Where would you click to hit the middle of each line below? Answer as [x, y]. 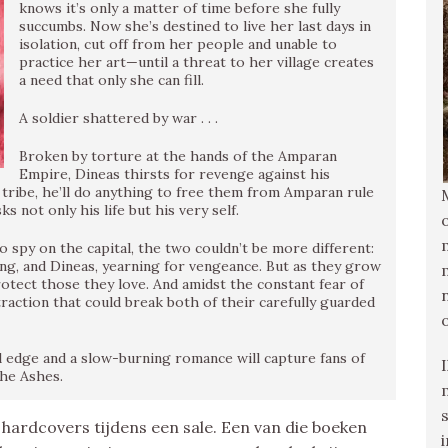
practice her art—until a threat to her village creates [196, 62]
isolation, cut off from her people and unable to [178, 44]
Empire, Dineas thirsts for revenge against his [174, 174]
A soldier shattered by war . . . [118, 118]
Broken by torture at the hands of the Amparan [178, 156]
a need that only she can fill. [111, 80]
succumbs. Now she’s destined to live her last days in [195, 26]
